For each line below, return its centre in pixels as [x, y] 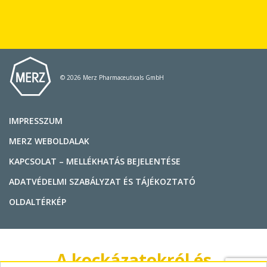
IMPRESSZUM [36, 120]
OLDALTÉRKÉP [38, 201]
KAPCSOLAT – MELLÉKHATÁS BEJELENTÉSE [95, 161]
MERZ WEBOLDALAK [49, 141]
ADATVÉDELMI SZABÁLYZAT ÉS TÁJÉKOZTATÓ [102, 181]
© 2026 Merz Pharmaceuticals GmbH [112, 77]
